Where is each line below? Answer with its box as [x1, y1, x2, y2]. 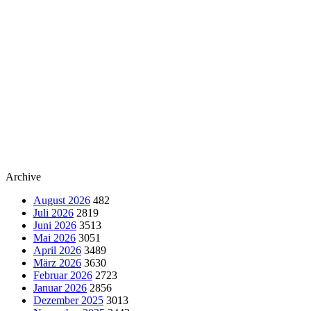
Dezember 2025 [33, 294, 103, 306]
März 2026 [33, 256, 81, 269]
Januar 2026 [33, 281, 87, 294]
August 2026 [33, 194, 90, 206]
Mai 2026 [33, 231, 76, 244]
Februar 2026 [33, 269, 92, 281]
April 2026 [33, 244, 81, 256]
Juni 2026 [33, 219, 76, 231]
